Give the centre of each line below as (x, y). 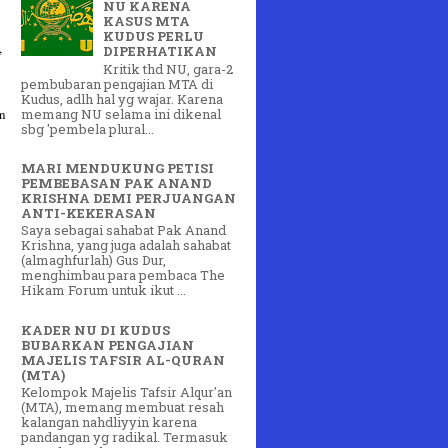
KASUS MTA (147, 21)
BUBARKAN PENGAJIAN (107, 344)
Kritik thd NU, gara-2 (168, 68)
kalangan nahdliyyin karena (109, 422)
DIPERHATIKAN (160, 51)
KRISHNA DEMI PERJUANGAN (128, 197)
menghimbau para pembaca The (123, 275)
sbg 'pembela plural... (87, 128)
